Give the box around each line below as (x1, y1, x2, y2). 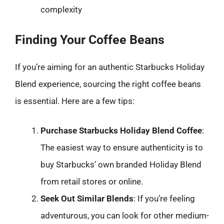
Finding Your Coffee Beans (15, 32, 164, 47)
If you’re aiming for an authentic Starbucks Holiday (15, 61, 204, 72)
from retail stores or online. (40, 176, 143, 186)
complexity (40, 4, 82, 14)
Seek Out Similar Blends (40, 193, 133, 203)
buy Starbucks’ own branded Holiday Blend (40, 159, 201, 169)
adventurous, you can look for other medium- (40, 210, 209, 220)
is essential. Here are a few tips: (15, 95, 134, 106)
